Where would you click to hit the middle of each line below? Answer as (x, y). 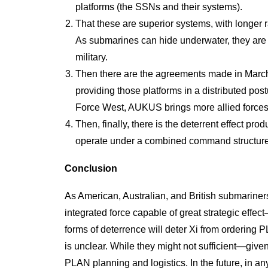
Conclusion (91, 168)
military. (92, 57)
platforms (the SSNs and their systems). (159, 7)
